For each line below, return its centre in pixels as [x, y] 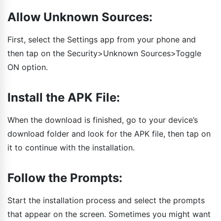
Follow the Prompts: [65, 178]
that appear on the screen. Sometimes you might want [109, 214]
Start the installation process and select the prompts [106, 200]
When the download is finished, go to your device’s [103, 120]
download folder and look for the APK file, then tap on [109, 133]
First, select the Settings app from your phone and [102, 39]
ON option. [28, 67]
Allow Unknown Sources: [80, 17]
